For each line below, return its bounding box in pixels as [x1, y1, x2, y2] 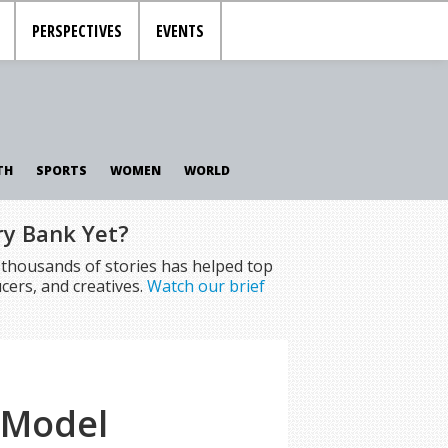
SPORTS [35, 162, 87, 179]
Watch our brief [146, 275, 265, 297]
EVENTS [156, 20, 205, 42]
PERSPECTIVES [32, 20, 123, 42]
